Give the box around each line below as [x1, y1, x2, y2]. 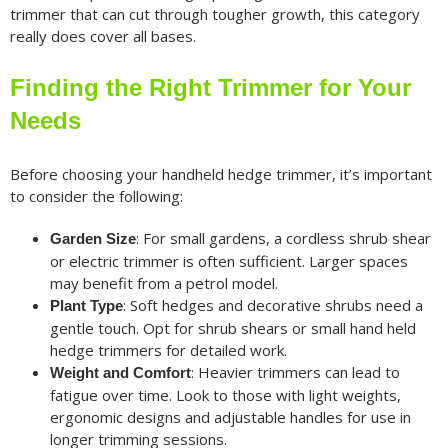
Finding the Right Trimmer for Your [9, 73, 411, 101]
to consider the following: [9, 186, 183, 207]
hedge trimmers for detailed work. [49, 340, 287, 361]
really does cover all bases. [9, 25, 196, 46]
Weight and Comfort [49, 364, 191, 382]
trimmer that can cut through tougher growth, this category [9, 3, 420, 24]
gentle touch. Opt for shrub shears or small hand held [49, 318, 416, 339]
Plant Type [49, 297, 123, 315]
